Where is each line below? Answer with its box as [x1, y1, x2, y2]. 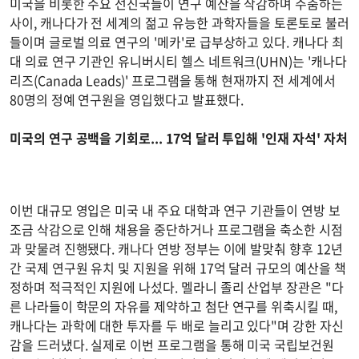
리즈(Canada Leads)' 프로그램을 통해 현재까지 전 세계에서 [10, 70, 336, 90]
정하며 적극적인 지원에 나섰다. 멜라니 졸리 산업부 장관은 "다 [10, 276, 344, 296]
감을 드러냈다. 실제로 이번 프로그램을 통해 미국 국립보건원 [10, 334, 334, 354]
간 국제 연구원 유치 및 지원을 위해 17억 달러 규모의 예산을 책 [10, 257, 346, 277]
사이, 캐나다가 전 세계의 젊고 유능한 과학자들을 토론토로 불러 [10, 12, 349, 32]
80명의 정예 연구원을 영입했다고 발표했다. [10, 89, 244, 109]
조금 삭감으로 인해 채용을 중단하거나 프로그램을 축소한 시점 [10, 219, 343, 239]
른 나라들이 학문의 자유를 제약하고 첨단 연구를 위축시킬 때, [10, 296, 337, 316]
